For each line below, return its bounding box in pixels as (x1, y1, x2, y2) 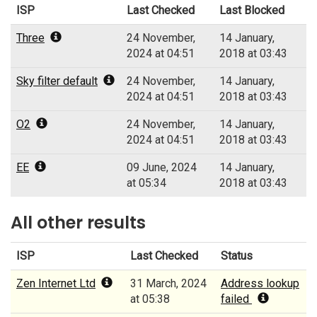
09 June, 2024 (127, 161, 197, 175)
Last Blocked (219, 4, 284, 18)
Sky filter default (16, 74, 98, 88)
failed (221, 292, 252, 306)
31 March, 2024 (130, 277, 207, 291)
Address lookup (221, 277, 299, 291)
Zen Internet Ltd (16, 277, 96, 291)
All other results (11, 211, 146, 235)
